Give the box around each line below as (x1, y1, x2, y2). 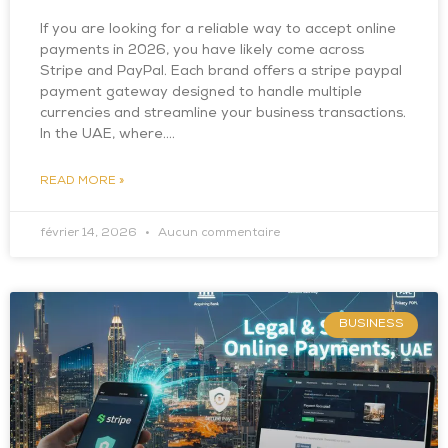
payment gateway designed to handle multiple (40, 86, 362, 100)
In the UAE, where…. (40, 128, 175, 142)
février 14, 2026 (40, 228, 140, 240)
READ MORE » (40, 176, 124, 188)
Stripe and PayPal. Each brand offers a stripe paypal (40, 65, 402, 79)
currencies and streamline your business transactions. (40, 107, 406, 121)
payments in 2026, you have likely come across (40, 44, 364, 58)
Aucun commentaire (155, 228, 280, 240)
